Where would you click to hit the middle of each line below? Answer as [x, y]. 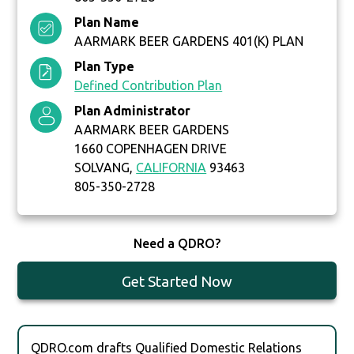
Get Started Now [177, 282]
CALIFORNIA [171, 168]
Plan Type [105, 67]
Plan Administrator [133, 111]
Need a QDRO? [177, 244]
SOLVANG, [105, 168]
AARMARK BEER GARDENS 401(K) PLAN [189, 41]
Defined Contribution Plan [149, 86]
